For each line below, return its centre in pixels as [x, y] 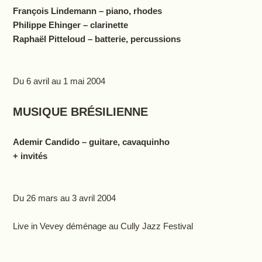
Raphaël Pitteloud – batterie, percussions [96, 39]
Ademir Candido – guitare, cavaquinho [91, 142]
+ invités [30, 156]
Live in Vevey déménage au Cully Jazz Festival [103, 226]
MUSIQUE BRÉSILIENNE [80, 112]
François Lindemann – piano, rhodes [87, 11]
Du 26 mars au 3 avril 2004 [64, 198]
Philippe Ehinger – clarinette [70, 25]
